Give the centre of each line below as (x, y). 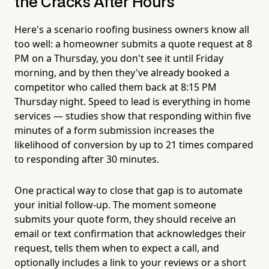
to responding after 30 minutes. (87, 159)
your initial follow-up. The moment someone (115, 204)
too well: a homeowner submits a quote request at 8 (133, 44)
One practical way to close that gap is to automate (128, 190)
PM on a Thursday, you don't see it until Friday (119, 58)
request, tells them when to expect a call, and (117, 248)
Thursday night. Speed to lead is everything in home (132, 101)
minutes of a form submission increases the (114, 130)
